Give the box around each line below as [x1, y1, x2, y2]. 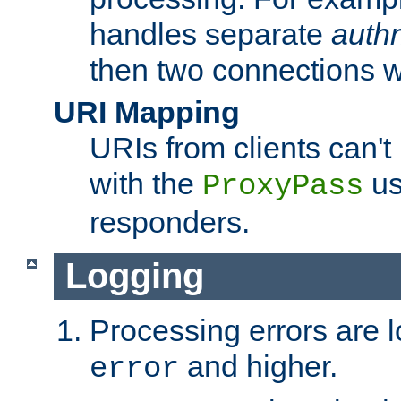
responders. [90, 204, 250, 239]
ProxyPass [202, 168, 363, 203]
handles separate [90, 16, 331, 51]
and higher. [179, 349, 337, 384]
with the [90, 166, 202, 200]
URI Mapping [54, 94, 240, 129]
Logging [64, 256, 204, 296]
